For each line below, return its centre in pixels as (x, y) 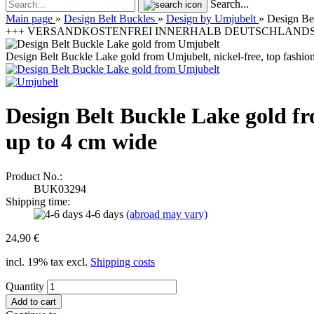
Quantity (25, 286)
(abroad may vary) (167, 214)
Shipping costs (123, 261)
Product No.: (34, 176)
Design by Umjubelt (211, 19)
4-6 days (106, 214)
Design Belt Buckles (109, 19)
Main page (29, 19)
